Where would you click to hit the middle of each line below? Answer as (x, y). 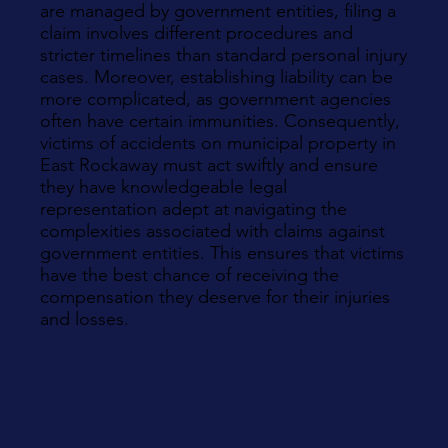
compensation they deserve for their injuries (215, 297)
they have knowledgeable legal (163, 187)
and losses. (84, 319)
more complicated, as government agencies (215, 99)
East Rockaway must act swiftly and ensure (209, 165)
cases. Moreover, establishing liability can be (216, 77)
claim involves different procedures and (196, 33)
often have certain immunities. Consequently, (220, 121)
